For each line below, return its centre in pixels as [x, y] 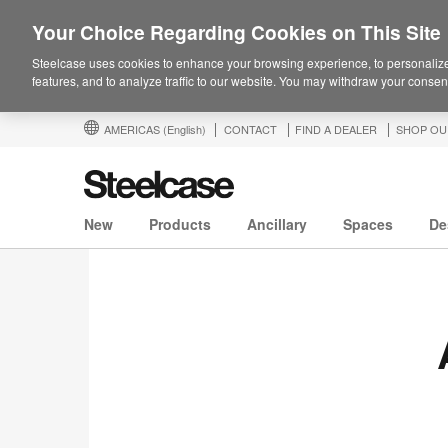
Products [180, 224]
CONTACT [250, 129]
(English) [184, 129]
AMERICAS [133, 129]
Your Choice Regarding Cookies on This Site [236, 32]
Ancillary [277, 224]
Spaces [368, 224]
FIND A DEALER [336, 129]
